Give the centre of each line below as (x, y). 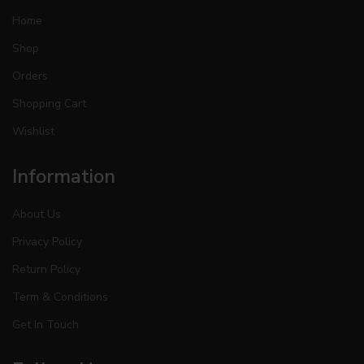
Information (64, 176)
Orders (30, 76)
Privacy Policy (47, 241)
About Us (37, 214)
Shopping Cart (49, 103)
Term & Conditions (60, 297)
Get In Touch (45, 324)
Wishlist (33, 131)
